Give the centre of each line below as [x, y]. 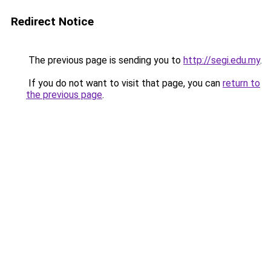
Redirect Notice [52, 21]
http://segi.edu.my [222, 60]
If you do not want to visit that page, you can [124, 83]
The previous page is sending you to [105, 60]
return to [241, 83]
